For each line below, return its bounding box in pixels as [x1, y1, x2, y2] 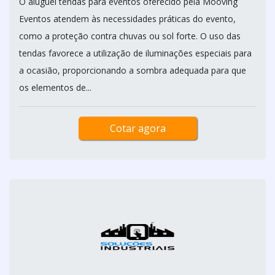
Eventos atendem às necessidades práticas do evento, [19, 13, 236, 25]
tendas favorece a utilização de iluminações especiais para [19, 47, 252, 59]
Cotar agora [109, 122, 166, 135]
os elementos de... [19, 82, 91, 93]
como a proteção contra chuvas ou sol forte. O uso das [19, 30, 241, 42]
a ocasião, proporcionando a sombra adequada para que [19, 64, 246, 76]
